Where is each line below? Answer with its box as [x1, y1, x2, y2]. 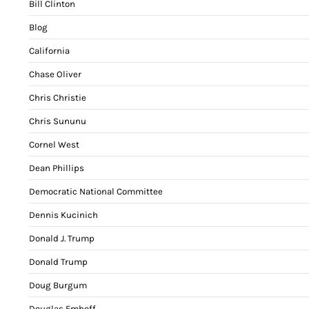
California [29, 45, 70, 56]
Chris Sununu [29, 115, 86, 126]
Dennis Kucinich [29, 209, 98, 220]
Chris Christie [29, 92, 86, 103]
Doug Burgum [29, 279, 87, 290]
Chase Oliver [29, 68, 81, 79]
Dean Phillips [29, 162, 84, 173]
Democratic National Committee [29, 186, 163, 197]
